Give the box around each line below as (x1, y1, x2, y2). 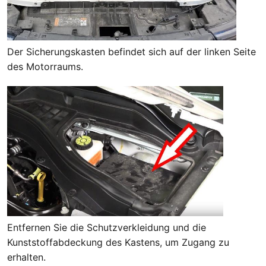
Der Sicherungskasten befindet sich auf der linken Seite (7, 45, 256, 58)
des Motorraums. (7, 60, 83, 72)
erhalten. (7, 251, 46, 264)
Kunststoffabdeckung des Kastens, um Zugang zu (7, 236, 229, 249)
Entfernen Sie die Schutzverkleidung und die (7, 221, 206, 234)
